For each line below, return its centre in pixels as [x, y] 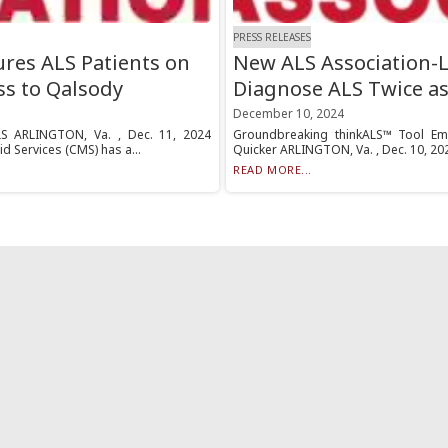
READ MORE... [272, 170]
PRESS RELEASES [272, 36]
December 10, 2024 [289, 114]
